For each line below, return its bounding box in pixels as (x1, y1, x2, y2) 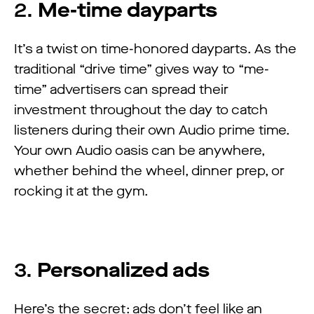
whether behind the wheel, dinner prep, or (14, 162, 285, 179)
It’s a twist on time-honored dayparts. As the (14, 40, 296, 57)
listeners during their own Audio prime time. (14, 121, 289, 139)
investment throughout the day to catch (14, 101, 268, 118)
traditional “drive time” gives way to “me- (14, 60, 269, 78)
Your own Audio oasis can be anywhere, (14, 142, 265, 159)
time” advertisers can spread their (14, 81, 228, 98)
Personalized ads (37, 257, 210, 283)
